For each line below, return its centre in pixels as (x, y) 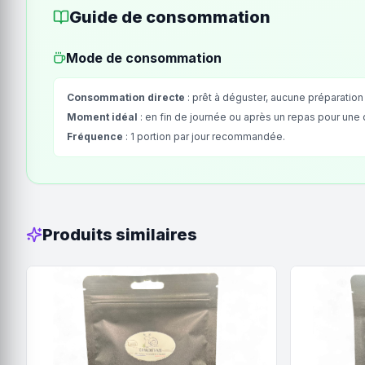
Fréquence (95, 136)
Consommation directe (126, 97)
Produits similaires (120, 235)
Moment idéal (102, 117)
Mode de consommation (144, 58)
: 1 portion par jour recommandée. (204, 136)
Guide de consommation (170, 17)
